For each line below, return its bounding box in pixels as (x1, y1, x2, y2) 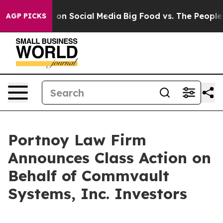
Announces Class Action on (8, 148, 211, 167)
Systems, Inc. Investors (8, 184, 187, 203)
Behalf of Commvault (8, 166, 169, 185)
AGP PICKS (6, 11, 46, 20)
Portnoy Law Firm (8, 130, 146, 149)
